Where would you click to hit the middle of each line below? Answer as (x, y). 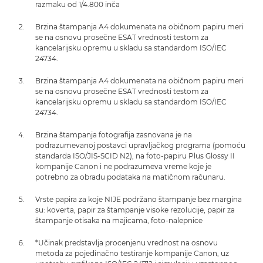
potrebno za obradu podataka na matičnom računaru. (130, 177)
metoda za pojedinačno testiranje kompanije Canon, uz (132, 253)
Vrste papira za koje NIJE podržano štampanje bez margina (139, 199)
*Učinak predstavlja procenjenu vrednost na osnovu (127, 243)
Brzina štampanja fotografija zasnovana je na (114, 135)
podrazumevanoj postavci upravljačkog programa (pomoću (140, 145)
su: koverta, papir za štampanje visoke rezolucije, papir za (135, 210)
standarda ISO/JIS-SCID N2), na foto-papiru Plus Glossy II (135, 156)
